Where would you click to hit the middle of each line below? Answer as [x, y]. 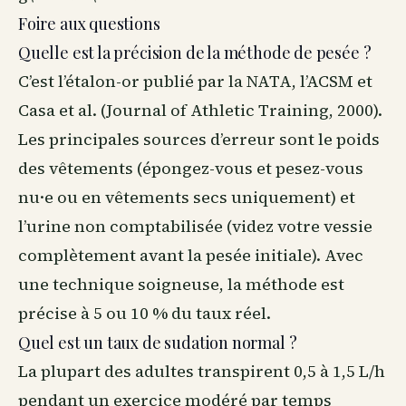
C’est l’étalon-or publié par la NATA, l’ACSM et [195, 81]
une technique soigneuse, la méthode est [181, 284]
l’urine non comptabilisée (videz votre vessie [195, 226]
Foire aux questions [89, 24]
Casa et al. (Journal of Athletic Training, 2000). [200, 110]
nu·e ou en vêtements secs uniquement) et [187, 197]
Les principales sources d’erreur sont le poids [199, 139]
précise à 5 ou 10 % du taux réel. [145, 313]
